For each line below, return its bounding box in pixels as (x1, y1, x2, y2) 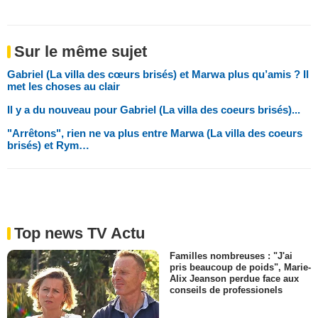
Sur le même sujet (14, 43, 147, 61)
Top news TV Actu (14, 224, 145, 243)
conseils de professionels (170, 285, 283, 296)
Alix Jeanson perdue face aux (170, 273, 299, 285)
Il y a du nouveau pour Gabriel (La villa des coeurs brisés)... (7, 104, 300, 116)
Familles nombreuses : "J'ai (170, 251, 292, 262)
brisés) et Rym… (7, 139, 89, 152)
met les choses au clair (7, 80, 120, 93)
